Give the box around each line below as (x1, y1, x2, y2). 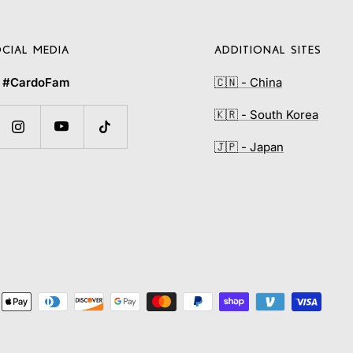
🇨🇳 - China (214, 75, 282, 91)
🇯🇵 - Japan (214, 139, 284, 155)
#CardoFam (2, 75, 69, 91)
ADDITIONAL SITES (214, 43, 321, 57)
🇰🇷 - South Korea (214, 107, 318, 123)
